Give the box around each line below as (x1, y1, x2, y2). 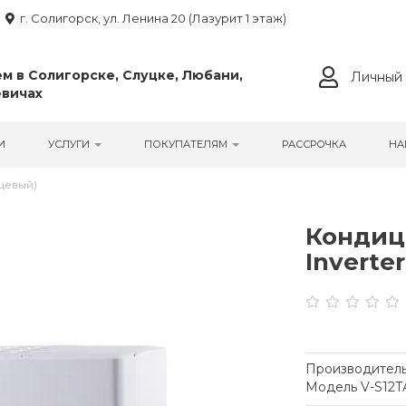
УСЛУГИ (48, 138, 93, 150)
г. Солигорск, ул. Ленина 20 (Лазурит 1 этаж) (20, 11, 286, 25)
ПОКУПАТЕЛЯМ (144, 138, 231, 150)
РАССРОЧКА (282, 138, 347, 150)
